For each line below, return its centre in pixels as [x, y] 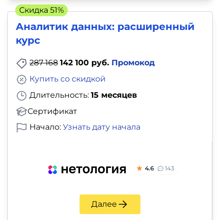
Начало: [45, 127]
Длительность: [59, 95]
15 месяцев [114, 95]
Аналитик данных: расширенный [105, 26]
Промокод [133, 62]
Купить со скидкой [68, 79]
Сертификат [52, 111]
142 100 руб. [86, 62]
